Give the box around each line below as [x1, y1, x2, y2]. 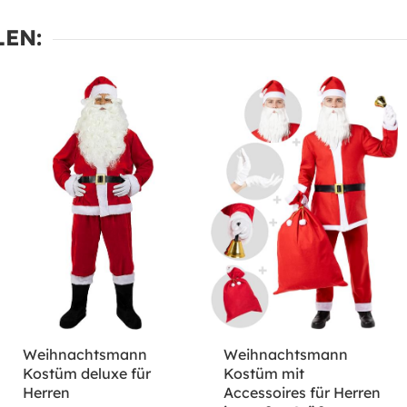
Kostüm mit [223, 364, 304, 383]
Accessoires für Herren [223, 383, 381, 402]
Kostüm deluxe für [23, 364, 152, 383]
